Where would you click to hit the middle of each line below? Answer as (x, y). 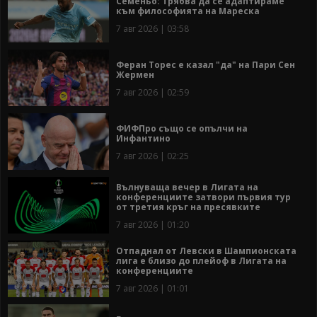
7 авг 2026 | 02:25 (152, 156)
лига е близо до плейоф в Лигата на (201, 261)
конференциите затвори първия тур (203, 197)
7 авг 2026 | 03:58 (152, 29)
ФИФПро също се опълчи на (182, 129)
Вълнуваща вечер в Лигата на (187, 188)
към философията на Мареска (188, 11)
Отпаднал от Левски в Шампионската (206, 251)
